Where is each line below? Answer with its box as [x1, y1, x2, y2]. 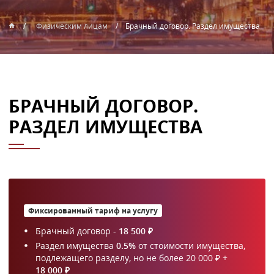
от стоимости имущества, [135, 239, 245, 251]
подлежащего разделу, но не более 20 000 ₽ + [35, 251, 228, 264]
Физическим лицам [35, 21, 108, 31]
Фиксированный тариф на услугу [28, 206, 158, 216]
